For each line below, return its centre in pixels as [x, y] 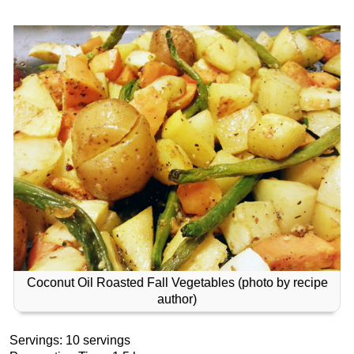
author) [177, 299]
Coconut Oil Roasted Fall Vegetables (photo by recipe [177, 283]
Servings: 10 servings [70, 341]
